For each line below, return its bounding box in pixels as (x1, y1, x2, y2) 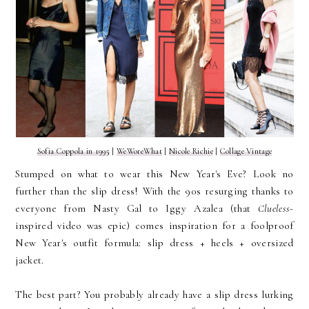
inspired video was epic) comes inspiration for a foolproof (15, 219, 294, 232)
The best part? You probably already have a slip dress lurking (15, 288, 294, 301)
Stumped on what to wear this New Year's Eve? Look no (15, 167, 294, 180)
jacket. (15, 253, 44, 266)
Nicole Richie (168, 146, 213, 157)
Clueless (257, 201, 290, 215)
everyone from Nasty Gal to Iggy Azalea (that (15, 201, 258, 215)
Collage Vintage (219, 146, 272, 157)
